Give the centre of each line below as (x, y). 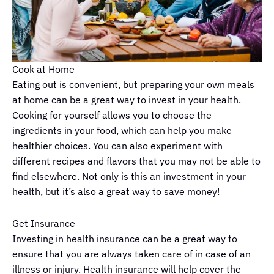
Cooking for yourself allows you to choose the (112, 115)
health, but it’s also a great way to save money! (116, 192)
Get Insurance (44, 224)
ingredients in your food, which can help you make (122, 131)
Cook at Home (43, 69)
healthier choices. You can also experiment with (117, 146)
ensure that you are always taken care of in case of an (131, 254)
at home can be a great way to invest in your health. (127, 100)
